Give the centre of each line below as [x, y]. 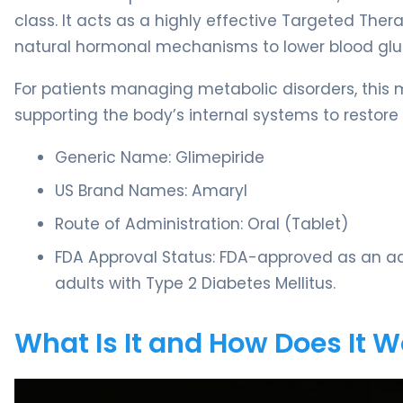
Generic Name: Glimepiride [160, 157]
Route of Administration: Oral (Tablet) [201, 224]
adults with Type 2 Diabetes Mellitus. [195, 283]
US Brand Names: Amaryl [151, 191]
